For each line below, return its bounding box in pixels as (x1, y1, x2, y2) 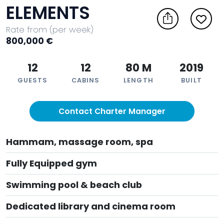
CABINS (71, 76, 100, 84)
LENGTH (123, 76, 153, 84)
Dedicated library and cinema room (6, 200, 175, 212)
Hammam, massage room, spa (6, 135, 153, 148)
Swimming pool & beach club (6, 178, 142, 191)
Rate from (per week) (6, 23, 93, 35)
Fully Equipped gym (6, 157, 97, 169)
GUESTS (17, 76, 48, 84)
